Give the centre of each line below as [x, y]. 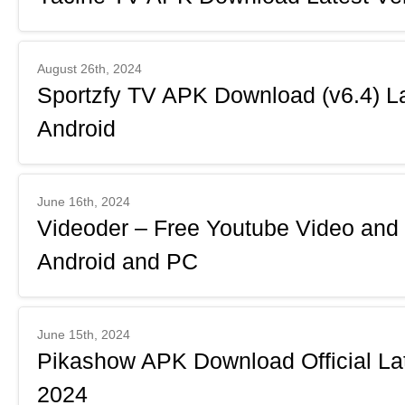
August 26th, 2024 [89, 69]
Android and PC [118, 261]
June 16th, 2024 [84, 202]
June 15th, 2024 [84, 334]
